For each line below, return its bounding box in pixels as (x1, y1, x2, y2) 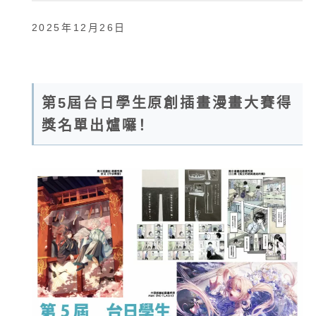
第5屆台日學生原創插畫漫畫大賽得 (41, 95, 293, 111)
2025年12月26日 (31, 22, 126, 34)
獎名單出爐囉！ (41, 118, 147, 134)
